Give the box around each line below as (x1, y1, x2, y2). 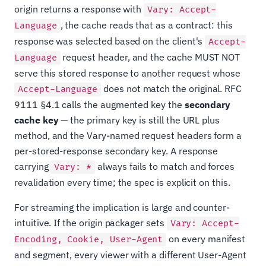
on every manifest (166, 233, 246, 245)
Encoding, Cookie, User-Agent (14, 234, 163, 246)
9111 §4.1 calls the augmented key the (14, 99, 185, 111)
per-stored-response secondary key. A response (14, 145, 218, 157)
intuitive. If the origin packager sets (14, 217, 167, 229)
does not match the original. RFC (101, 83, 242, 95)
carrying (14, 160, 51, 173)
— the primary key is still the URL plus (58, 114, 220, 126)
